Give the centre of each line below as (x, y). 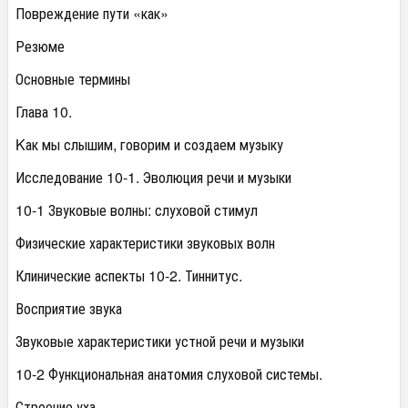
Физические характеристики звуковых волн (145, 243)
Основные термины (73, 79)
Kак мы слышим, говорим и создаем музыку (149, 144)
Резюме (40, 46)
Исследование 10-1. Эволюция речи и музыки (153, 177)
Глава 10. (44, 112)
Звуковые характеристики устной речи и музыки (160, 341)
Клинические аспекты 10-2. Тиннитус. (129, 275)
